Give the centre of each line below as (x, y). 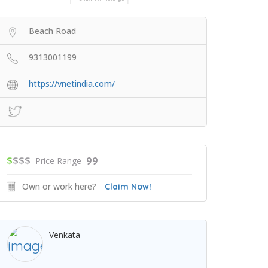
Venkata (65, 235)
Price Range (58, 161)
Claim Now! (128, 187)
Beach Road (52, 31)
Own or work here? (59, 186)
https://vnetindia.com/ (72, 83)
